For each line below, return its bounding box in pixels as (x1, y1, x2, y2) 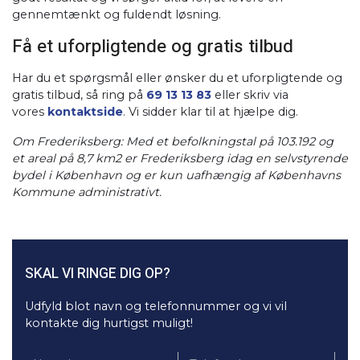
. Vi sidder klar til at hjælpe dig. (123, 104, 298, 119)
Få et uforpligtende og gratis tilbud (12, 34, 293, 59)
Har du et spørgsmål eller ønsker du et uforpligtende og (12, 71, 342, 85)
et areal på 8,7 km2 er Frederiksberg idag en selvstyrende (12, 151, 348, 166)
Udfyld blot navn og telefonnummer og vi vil (25, 299, 287, 313)
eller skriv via (211, 88, 288, 102)
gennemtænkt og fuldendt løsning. (12, 7, 221, 22)
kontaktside (47, 104, 123, 119)
